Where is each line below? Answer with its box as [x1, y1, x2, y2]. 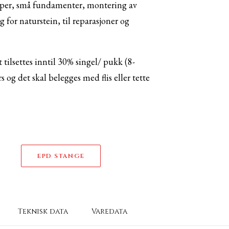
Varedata [91, 207, 127, 216]
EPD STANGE [37, 152, 84, 160]
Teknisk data [17, 207, 68, 216]
